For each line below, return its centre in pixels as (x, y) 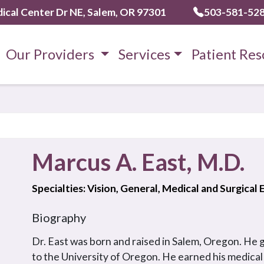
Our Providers (51, 54)
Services (144, 54)
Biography (59, 217)
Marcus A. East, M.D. (138, 162)
